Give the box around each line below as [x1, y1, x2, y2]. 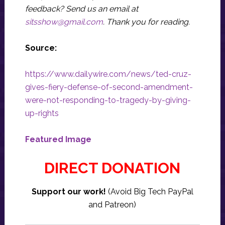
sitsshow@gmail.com [25, 17, 103, 27]
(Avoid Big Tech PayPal [107, 186, 193, 196]
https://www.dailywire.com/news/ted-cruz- [25, 69, 191, 79]
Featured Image [25, 134, 91, 144]
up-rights [25, 108, 59, 118]
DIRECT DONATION [44, 159, 181, 177]
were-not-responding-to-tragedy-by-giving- [25, 95, 191, 105]
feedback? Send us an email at [25, 4, 138, 14]
